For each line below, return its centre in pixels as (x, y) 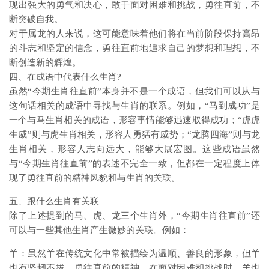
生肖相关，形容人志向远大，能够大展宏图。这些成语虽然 (134, 149)
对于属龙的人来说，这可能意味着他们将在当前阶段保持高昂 (134, 34)
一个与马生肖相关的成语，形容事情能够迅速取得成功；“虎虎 (134, 120)
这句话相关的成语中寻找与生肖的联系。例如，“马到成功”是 (134, 106)
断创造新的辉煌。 (45, 62)
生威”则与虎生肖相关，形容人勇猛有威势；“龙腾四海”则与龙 (134, 134)
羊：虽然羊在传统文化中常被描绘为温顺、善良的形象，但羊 (134, 253)
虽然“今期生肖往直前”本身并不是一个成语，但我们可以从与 (134, 91)
